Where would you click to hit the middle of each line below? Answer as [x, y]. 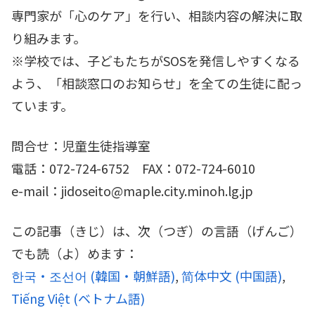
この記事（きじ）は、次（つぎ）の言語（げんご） [157, 231]
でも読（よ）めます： [75, 253]
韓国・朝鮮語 [133, 276]
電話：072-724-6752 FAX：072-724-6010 [133, 168]
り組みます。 [49, 38]
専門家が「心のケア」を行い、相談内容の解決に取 [157, 15]
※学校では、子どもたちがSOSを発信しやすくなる [156, 60]
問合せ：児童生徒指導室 [81, 145]
